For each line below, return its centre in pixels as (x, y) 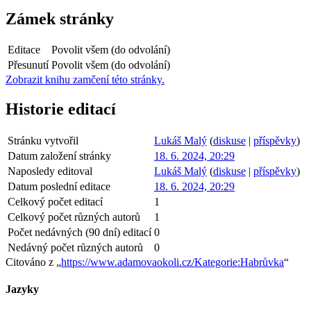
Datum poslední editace (59, 187)
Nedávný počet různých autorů (75, 248)
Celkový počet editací (55, 202)
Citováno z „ (33, 262)
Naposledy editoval (50, 171)
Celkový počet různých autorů (74, 217)
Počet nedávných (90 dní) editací (79, 233)
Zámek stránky (60, 18)
